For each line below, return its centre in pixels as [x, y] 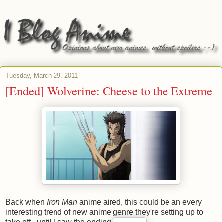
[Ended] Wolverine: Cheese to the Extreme [109, 90]
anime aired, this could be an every [139, 202]
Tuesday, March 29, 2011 [42, 76]
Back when [26, 202]
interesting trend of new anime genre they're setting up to [104, 212]
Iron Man [62, 202]
